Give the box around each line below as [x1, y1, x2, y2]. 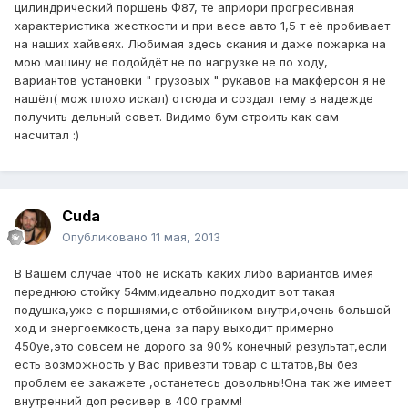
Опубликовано [62, 229, 151, 245]
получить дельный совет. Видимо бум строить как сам [15, 109, 339, 125]
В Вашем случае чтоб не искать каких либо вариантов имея [15, 266, 373, 281]
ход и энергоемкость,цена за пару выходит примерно [15, 321, 334, 336]
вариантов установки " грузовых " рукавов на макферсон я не [15, 73, 386, 88]
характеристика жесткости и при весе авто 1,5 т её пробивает [15, 18, 390, 34]
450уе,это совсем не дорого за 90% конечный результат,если [15, 339, 387, 354]
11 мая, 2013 [151, 229, 220, 245]
